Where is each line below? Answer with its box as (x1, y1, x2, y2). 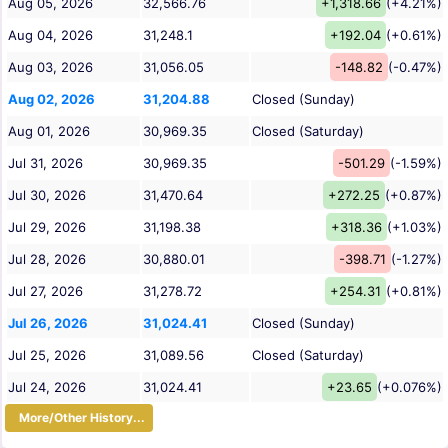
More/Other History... (13, 410, 145, 426)
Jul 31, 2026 (8, 155, 83, 172)
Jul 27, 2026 (8, 283, 83, 300)
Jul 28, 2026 (8, 251, 86, 268)
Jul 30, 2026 (8, 187, 86, 204)
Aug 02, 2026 (8, 91, 95, 108)
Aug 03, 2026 (8, 59, 93, 76)
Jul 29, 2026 (8, 219, 86, 236)
